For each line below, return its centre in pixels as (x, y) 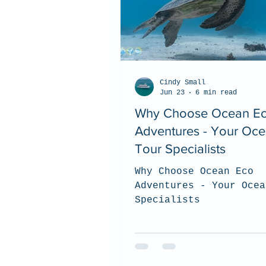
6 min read (216, 92)
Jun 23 (172, 92)
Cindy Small (183, 83)
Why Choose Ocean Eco (194, 172)
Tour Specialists (180, 149)
